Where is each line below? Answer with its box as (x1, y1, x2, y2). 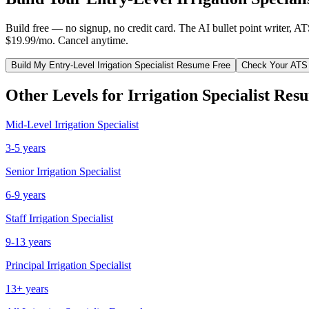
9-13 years (6, 235, 51, 248)
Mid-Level (6, 118, 52, 130)
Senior (6, 165, 34, 177)
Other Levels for (6, 86, 128, 104)
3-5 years (6, 141, 46, 154)
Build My (11, 59, 49, 70)
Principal (6, 259, 44, 271)
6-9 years (6, 188, 46, 201)
